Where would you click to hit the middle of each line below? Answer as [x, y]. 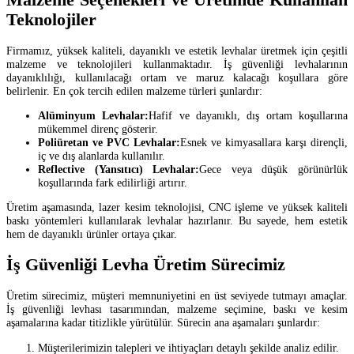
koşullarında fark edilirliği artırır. [113, 182]
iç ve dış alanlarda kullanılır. [102, 155]
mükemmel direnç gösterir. [98, 128]
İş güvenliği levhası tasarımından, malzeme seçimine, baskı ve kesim [177, 309]
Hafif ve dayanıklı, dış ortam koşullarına [249, 115]
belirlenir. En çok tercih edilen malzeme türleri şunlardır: [134, 90]
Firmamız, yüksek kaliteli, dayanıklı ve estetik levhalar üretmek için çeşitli [177, 50]
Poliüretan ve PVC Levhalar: [109, 142]
